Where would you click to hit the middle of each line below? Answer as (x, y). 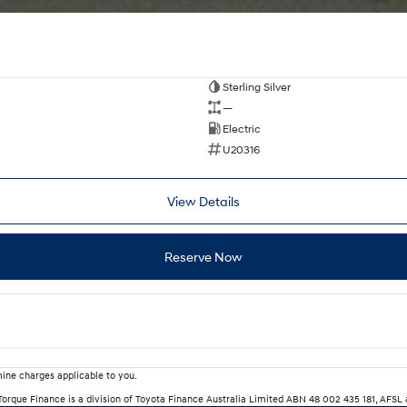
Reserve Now (203, 257)
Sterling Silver (256, 86)
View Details (203, 202)
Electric (241, 128)
